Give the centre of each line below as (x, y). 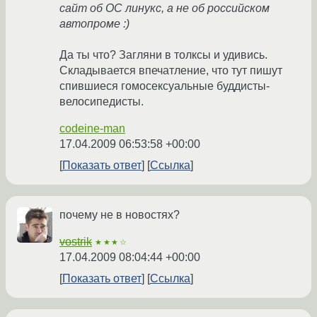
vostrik (76, 242)
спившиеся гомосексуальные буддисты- (165, 86)
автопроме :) (94, 24)
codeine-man (92, 129)
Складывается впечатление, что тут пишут (171, 71)
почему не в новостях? (120, 215)
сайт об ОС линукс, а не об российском (165, 8)
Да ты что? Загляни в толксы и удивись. (163, 55)
